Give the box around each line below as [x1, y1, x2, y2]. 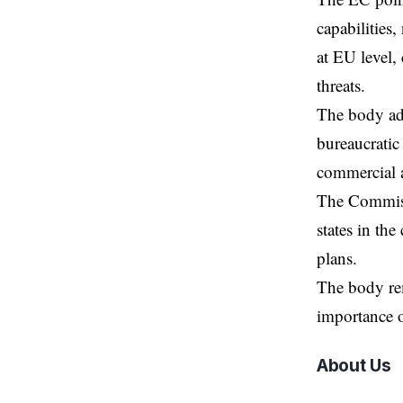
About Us [317, 354, 391, 376]
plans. [317, 246, 357, 269]
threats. [317, 73, 365, 96]
